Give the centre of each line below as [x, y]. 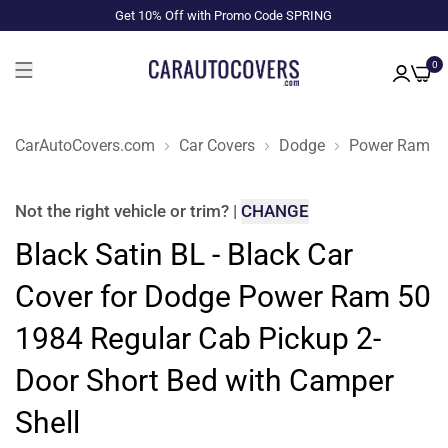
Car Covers [217, 145]
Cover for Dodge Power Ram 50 [223, 296]
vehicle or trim [167, 211]
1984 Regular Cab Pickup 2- [198, 338]
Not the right [64, 211]
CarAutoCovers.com [85, 145]
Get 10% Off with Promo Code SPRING [224, 15]
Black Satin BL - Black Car [184, 254]
